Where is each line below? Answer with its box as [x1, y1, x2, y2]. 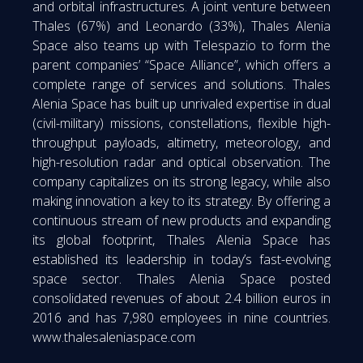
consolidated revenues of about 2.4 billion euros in [32, 288, 331, 307]
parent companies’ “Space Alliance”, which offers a [32, 55, 331, 74]
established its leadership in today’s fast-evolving [32, 250, 331, 268]
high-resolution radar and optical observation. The [32, 152, 331, 171]
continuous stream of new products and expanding [32, 211, 331, 229]
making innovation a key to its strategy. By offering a [32, 191, 331, 210]
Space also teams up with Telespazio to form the [32, 36, 331, 54]
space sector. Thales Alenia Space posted [32, 269, 331, 288]
